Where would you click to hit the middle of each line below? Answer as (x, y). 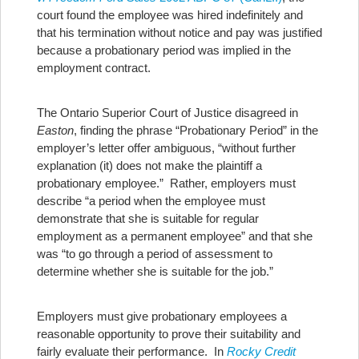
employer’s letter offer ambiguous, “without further (166, 148)
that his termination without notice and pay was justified (179, 32)
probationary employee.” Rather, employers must (166, 183)
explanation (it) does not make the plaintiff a (149, 165)
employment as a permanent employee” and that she (175, 236)
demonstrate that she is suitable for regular (148, 218)
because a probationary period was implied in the (164, 50)
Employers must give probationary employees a (162, 316)
